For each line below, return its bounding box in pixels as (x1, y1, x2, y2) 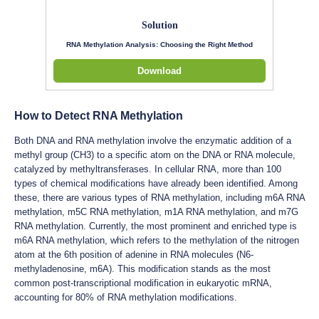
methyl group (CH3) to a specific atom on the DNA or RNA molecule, (14, 149, 296, 160)
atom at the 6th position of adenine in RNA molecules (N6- (14, 249, 253, 260)
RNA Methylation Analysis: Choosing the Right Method (66, 40, 253, 48)
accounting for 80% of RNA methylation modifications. (14, 291, 237, 303)
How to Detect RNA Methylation (14, 109, 183, 122)
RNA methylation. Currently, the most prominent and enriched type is (14, 220, 297, 231)
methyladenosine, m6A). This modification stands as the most (14, 263, 271, 274)
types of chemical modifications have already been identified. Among (14, 177, 298, 189)
